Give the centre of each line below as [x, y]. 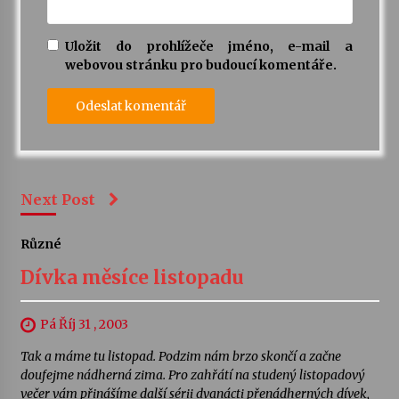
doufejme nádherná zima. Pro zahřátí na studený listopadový [192, 375]
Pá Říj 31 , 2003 [84, 325]
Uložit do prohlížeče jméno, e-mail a [208, 47]
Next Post [57, 200]
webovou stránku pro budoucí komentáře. [200, 65]
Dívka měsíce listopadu [132, 278]
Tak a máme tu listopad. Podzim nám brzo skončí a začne [180, 357]
